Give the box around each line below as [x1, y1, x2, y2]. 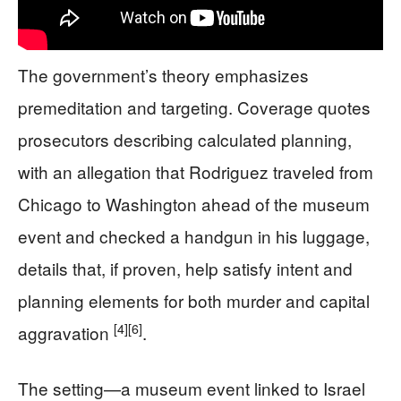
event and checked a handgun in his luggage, [18, 223, 370, 248]
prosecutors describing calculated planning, [18, 126, 352, 151]
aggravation [18, 320, 114, 345]
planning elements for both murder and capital [18, 287, 370, 312]
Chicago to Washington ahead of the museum [18, 191, 370, 216]
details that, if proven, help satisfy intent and [18, 255, 353, 280]
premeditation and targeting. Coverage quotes [18, 94, 371, 119]
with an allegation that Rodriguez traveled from [18, 158, 373, 183]
